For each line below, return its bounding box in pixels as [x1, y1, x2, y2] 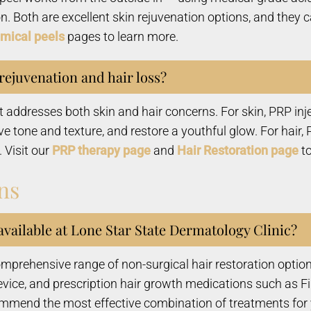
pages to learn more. [65, 29, 178, 44]
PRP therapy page [52, 143, 151, 158]
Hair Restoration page [177, 143, 299, 158]
